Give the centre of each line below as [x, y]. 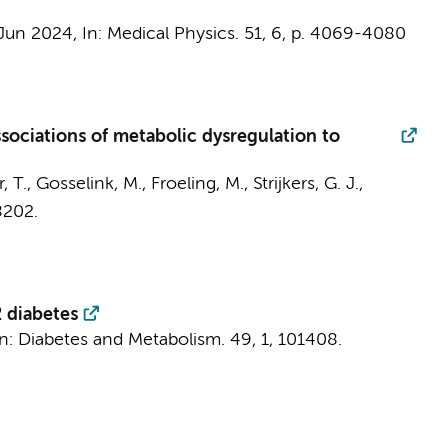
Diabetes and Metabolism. [121, 340]
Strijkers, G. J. [305, 184]
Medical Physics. [172, 34]
